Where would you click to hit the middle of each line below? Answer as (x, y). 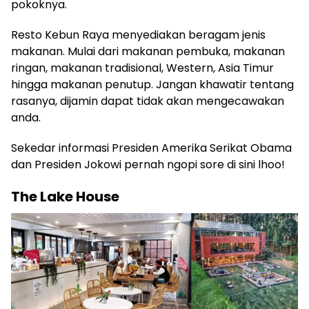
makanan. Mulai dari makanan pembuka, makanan (148, 52)
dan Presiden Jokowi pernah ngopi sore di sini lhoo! (148, 165)
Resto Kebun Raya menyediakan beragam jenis (138, 35)
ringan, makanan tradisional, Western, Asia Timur (142, 68)
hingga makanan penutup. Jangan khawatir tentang (152, 85)
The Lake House (65, 197)
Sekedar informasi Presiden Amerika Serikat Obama (151, 148)
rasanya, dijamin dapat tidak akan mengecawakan (148, 101)
